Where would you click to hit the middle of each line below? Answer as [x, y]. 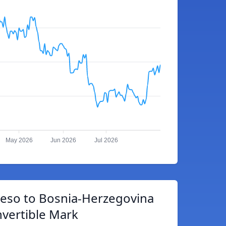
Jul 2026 [106, 140]
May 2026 [19, 140]
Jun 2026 [63, 140]
